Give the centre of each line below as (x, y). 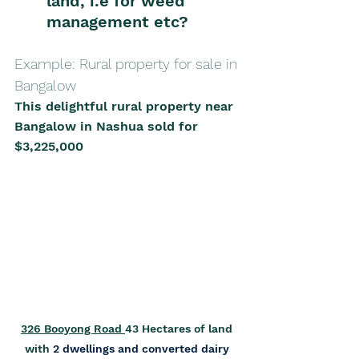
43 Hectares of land (180, 328)
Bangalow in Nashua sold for (108, 126)
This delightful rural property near (126, 106)
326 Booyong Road (73, 328)
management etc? (117, 21)
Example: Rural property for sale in (128, 63)
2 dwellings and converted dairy (142, 348)
